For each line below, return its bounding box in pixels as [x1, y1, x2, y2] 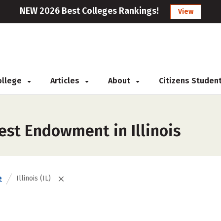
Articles [50, 76, 81, 85]
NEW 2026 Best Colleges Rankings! [20, 5, 159, 16]
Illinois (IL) [16, 174, 51, 183]
